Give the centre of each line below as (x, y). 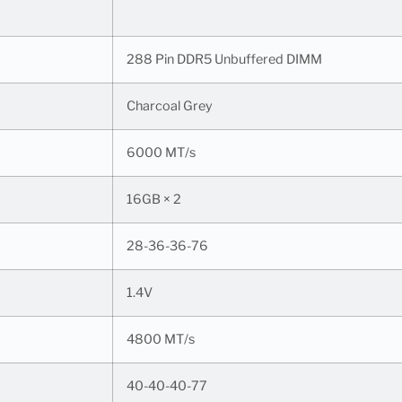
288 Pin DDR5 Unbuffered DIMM (224, 59)
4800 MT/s (161, 339)
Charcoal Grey (170, 105)
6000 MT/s (161, 152)
